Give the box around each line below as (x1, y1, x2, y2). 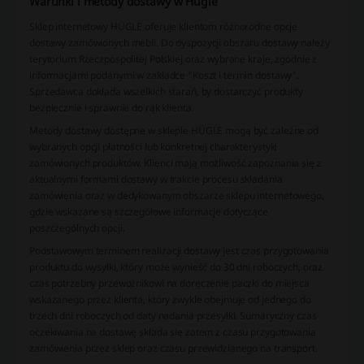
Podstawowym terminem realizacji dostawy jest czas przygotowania (29, 244, 329, 258)
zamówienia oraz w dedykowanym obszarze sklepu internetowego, (29, 188, 324, 203)
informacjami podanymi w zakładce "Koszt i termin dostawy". (29, 68, 300, 83)
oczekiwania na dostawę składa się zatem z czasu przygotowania (29, 325, 316, 340)
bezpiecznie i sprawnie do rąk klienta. (29, 101, 194, 115)
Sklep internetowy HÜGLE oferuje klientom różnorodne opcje (29, 19, 298, 34)
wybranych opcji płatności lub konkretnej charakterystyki (29, 140, 278, 154)
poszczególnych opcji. (29, 221, 125, 236)
